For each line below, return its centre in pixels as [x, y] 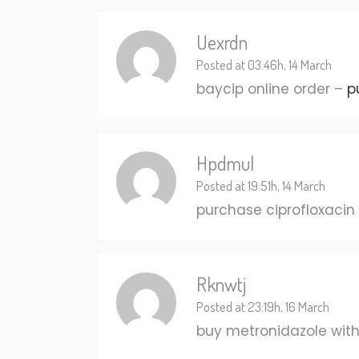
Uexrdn [222, 42]
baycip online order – [272, 89]
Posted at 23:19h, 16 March [263, 307]
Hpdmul [225, 163]
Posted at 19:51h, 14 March [261, 186]
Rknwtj [221, 284]
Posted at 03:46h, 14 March [264, 65]
